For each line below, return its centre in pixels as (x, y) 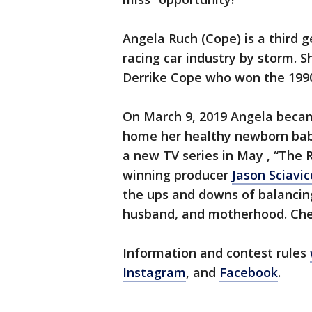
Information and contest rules (216, 253)
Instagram (154, 273)
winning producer (177, 175)
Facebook (249, 273)
